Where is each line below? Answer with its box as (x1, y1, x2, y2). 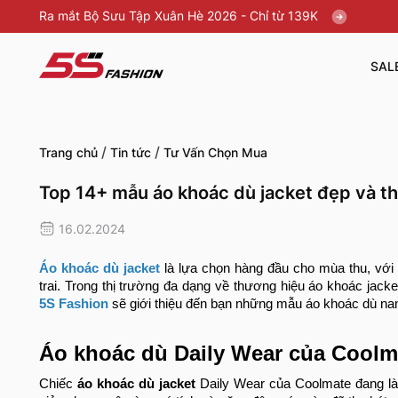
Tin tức (110, 145, 151, 161)
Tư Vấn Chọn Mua (163, 145, 267, 161)
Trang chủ (39, 145, 98, 161)
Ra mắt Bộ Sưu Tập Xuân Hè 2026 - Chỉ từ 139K (39, 8, 322, 23)
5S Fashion (39, 297, 108, 312)
